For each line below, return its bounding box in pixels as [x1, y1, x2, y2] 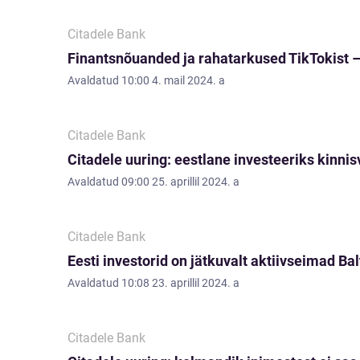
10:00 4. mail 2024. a [121, 74, 225, 87]
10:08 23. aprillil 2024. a [121, 276, 239, 289]
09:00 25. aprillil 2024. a [121, 175, 239, 188]
